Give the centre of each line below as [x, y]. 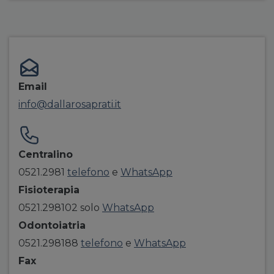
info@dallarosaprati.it [70, 104]
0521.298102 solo [60, 208]
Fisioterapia [49, 190]
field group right [77, 57]
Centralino [46, 154]
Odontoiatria [52, 225]
